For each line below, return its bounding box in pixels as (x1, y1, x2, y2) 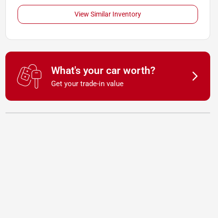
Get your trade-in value (51, 79, 124, 88)
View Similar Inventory (74, 10, 141, 18)
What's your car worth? (51, 65, 155, 76)
